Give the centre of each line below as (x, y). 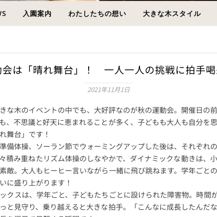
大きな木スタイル (172, 13)
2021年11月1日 (108, 89)
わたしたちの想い (97, 13)
